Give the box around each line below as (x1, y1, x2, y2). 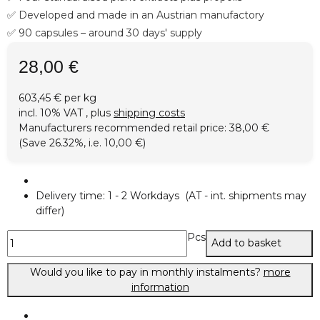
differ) (36, 204, 64, 218)
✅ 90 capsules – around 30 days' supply (7, 26, 202, 39)
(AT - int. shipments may (185, 189, 306, 203)
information (131, 281, 189, 294)
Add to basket (211, 236, 284, 250)
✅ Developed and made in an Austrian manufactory (7, 8, 264, 21)
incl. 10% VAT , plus (19, 106, 114, 120)
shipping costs (114, 106, 185, 120)
